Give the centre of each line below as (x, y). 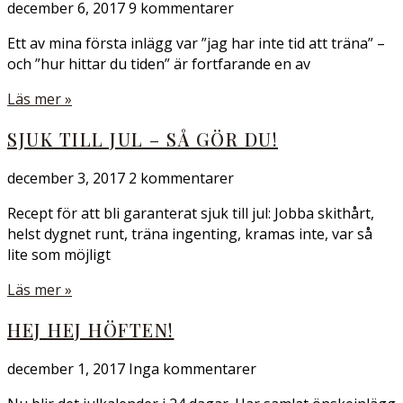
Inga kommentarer (193, 369)
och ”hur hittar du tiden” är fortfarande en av (159, 64)
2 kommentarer (181, 178)
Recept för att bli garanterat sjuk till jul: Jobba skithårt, (191, 213)
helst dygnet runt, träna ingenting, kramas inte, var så (190, 234)
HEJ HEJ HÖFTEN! (91, 330)
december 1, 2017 (68, 369)
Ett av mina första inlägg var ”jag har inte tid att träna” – (196, 43)
